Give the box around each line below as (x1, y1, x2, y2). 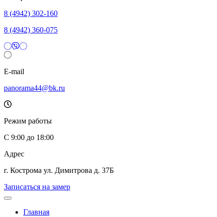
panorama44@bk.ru (4, 84, 65, 92)
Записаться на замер (4, 183, 70, 191)
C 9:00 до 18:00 (4, 133, 54, 141)
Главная (23, 208, 49, 216)
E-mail (4, 67, 24, 76)
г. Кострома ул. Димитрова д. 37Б (4, 166, 114, 174)
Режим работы (4, 117, 52, 125)
